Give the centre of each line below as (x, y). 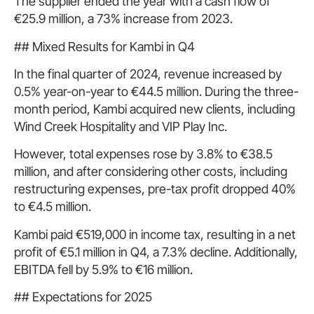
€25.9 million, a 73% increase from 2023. (123, 19)
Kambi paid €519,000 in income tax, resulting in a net (155, 234)
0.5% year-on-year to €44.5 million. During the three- (156, 92)
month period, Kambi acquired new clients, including (155, 109)
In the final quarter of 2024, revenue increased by (148, 74)
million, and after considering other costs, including (151, 172)
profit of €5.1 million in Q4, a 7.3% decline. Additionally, (156, 252)
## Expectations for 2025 (83, 297)
